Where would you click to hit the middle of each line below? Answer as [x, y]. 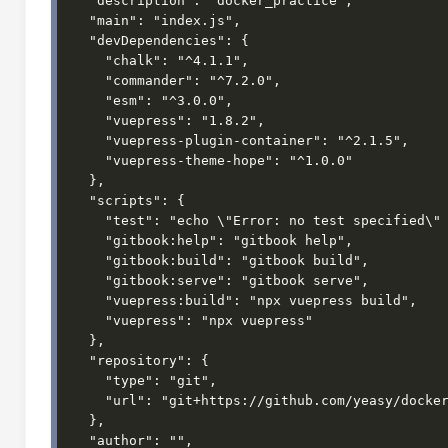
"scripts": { [81, 200]
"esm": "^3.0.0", [89, 100]
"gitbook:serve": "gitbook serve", [89, 280]
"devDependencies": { [81, 40]
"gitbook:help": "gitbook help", [89, 240]
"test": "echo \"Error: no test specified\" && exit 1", [89, 220]
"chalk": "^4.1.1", [89, 60]
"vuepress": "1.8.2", [89, 120]
